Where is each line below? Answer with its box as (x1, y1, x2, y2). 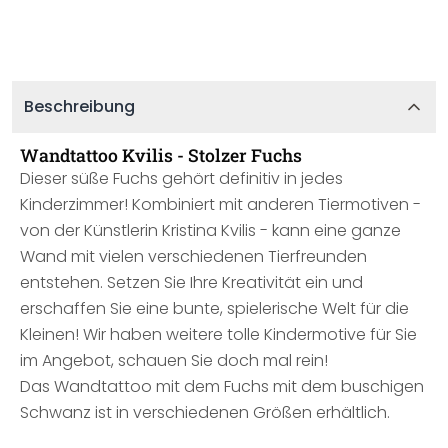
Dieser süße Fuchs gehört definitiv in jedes (20, 167, 343, 190)
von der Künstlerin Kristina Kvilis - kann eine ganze (20, 219, 401, 242)
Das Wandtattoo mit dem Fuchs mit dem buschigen (20, 375, 424, 398)
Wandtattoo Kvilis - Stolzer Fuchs (20, 143, 302, 167)
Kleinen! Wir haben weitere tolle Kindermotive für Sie (20, 323, 417, 346)
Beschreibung (24, 95, 135, 118)
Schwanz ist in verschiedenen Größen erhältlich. (20, 401, 390, 424)
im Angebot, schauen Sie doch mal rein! (20, 349, 328, 372)
